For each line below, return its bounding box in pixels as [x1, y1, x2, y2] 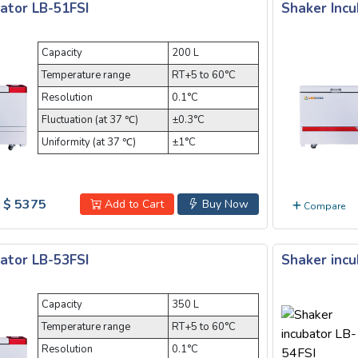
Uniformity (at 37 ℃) [41, 135, 136, 149]
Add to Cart [101, 197, 164, 212]
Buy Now [199, 197, 249, 212]
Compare [301, 199, 345, 213]
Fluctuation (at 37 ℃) [41, 113, 138, 127]
